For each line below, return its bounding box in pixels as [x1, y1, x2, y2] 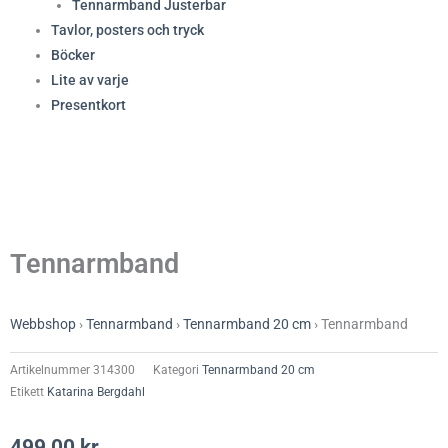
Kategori [153, 363, 199, 378]
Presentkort [51, 96, 127, 113]
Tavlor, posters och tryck [51, 21, 205, 38]
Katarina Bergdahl [47, 385, 145, 400]
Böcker [51, 46, 96, 63]
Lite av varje [51, 71, 130, 88]
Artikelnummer [10, 363, 93, 378]
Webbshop [10, 316, 76, 333]
